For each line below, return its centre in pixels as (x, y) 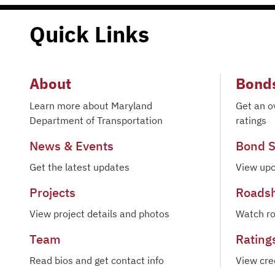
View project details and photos (99, 214)
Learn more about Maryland (91, 106)
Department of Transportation (96, 120)
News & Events (72, 146)
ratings (251, 120)
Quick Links (89, 34)
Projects (52, 192)
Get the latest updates (79, 167)
